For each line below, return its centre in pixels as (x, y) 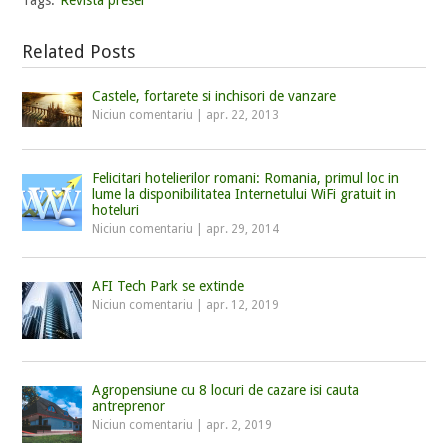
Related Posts (79, 51)
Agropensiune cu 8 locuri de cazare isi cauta (226, 390)
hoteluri (116, 210)
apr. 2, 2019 (239, 425)
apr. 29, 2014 (243, 229)
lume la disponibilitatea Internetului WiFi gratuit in (244, 194)
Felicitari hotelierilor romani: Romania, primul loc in (246, 178)
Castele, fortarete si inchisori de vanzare (214, 96)
